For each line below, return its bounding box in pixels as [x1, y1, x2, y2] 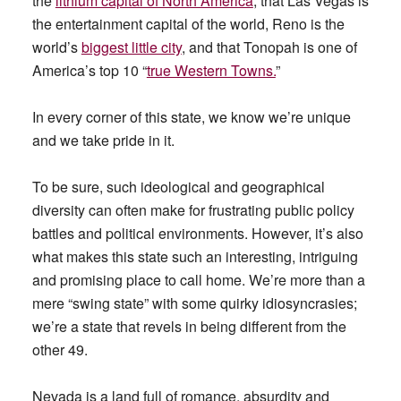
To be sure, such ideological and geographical [31, 176, 325, 197]
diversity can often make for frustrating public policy [31, 200, 354, 220]
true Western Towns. [146, 60, 276, 81]
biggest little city [81, 37, 182, 57]
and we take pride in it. [31, 130, 178, 150]
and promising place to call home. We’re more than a [31, 269, 365, 290]
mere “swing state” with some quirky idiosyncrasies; [31, 293, 357, 313]
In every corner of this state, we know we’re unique [31, 107, 351, 127]
